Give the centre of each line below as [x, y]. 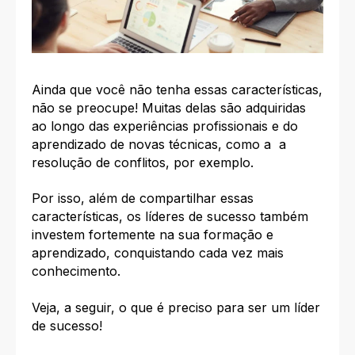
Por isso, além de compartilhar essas [143, 198]
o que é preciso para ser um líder [219, 307]
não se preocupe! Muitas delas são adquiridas [169, 107]
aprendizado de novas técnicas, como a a [159, 144]
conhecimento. [76, 271]
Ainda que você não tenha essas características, [177, 89]
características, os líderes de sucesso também [170, 217]
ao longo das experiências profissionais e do [165, 126]
